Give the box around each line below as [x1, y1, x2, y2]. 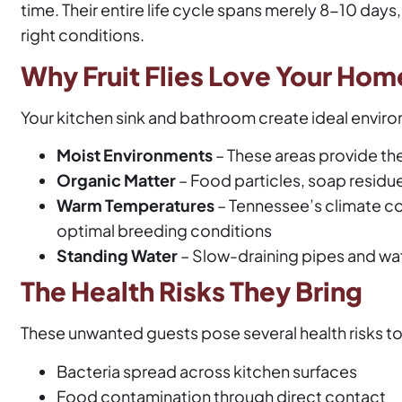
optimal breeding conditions [56, 220, 272, 241]
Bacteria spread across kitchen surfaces [56, 360, 357, 381]
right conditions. [20, 23, 144, 45]
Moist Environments [56, 144, 213, 166]
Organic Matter [56, 170, 176, 191]
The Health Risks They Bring [20, 275, 363, 308]
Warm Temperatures [56, 195, 214, 216]
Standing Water [56, 245, 178, 267]
